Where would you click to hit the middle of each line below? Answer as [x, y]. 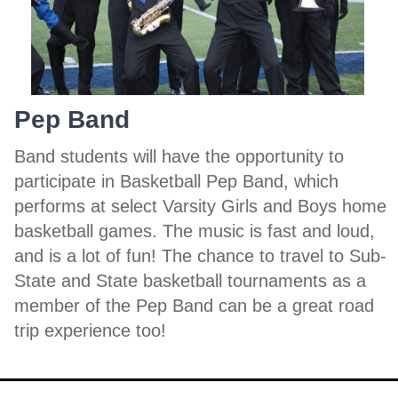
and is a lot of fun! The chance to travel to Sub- [200, 255]
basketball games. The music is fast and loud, [195, 231]
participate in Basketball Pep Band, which [176, 181]
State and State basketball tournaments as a [190, 280]
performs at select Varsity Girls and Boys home [200, 206]
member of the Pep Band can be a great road [194, 305]
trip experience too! [90, 330]
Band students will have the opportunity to [179, 156]
